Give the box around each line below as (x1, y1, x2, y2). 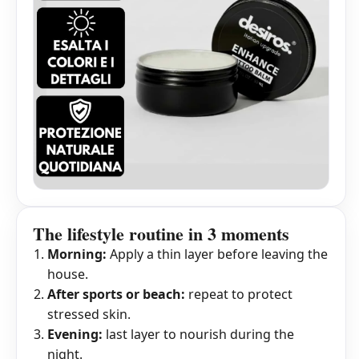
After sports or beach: (47, 285, 185, 304)
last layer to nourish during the (103, 325, 294, 344)
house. (47, 265, 88, 284)
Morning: (47, 245, 107, 264)
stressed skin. (47, 305, 131, 324)
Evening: (47, 325, 103, 344)
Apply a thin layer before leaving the (107, 245, 328, 264)
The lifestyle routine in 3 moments (33, 220, 289, 248)
